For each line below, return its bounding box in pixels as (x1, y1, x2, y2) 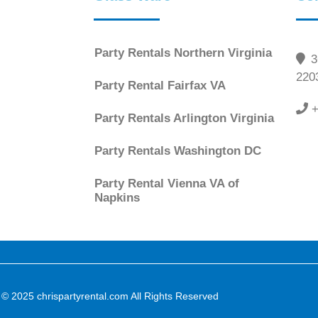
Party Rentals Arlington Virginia (94, 111, 274, 125)
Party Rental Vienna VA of (94, 176, 239, 190)
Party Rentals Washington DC (94, 143, 261, 158)
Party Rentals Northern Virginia (94, 45, 272, 60)
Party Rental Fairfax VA (94, 78, 226, 92)
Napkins (94, 190, 140, 204)
